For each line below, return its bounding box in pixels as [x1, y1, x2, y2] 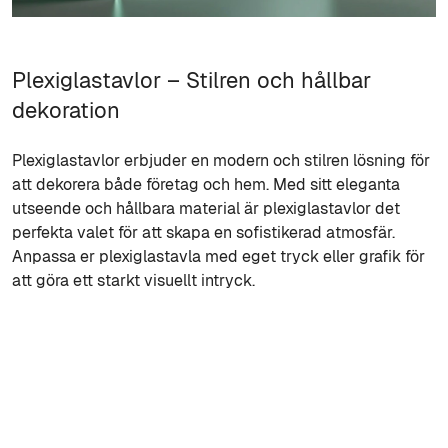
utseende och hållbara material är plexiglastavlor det [12, 197, 400, 219]
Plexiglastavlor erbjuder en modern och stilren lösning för [12, 149, 430, 171]
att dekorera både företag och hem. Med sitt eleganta [12, 173, 400, 195]
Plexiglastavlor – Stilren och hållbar [12, 64, 371, 95]
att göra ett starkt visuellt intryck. [12, 269, 255, 291]
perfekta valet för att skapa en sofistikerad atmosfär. [12, 221, 395, 243]
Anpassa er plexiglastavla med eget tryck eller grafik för [12, 245, 425, 267]
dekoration [12, 94, 120, 125]
